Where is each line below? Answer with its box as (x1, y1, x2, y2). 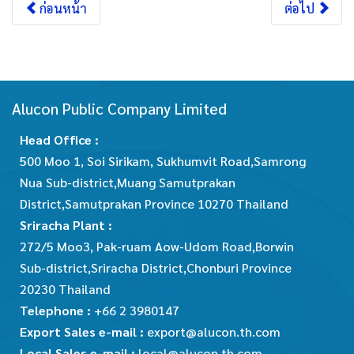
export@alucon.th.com (147, 323, 284, 341)
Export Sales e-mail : (20, 323, 147, 341)
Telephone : (20, 302, 94, 319)
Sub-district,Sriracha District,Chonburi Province (20, 259, 292, 277)
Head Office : (20, 131, 102, 149)
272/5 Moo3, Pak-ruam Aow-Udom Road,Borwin (20, 238, 294, 255)
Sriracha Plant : (20, 217, 115, 234)
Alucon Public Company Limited (12, 98, 227, 119)
